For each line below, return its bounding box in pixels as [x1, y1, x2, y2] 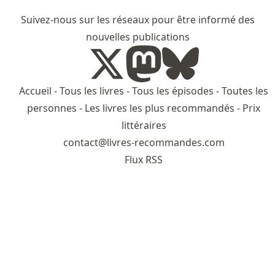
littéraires [121, 118, 166, 132]
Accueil [19, 83, 52, 98]
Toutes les [222, 83, 268, 98]
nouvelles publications [85, 29, 190, 44]
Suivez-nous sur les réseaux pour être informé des [20, 12, 255, 26]
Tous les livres [60, 83, 124, 98]
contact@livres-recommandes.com [63, 135, 225, 149]
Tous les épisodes [132, 83, 214, 98]
